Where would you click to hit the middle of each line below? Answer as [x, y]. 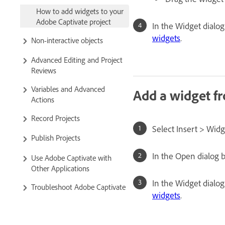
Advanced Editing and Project [77, 60]
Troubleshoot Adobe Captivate [78, 186]
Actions [43, 99]
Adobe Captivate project [74, 22]
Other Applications [60, 168]
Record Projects [55, 118]
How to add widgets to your [80, 11]
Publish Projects [56, 138]
